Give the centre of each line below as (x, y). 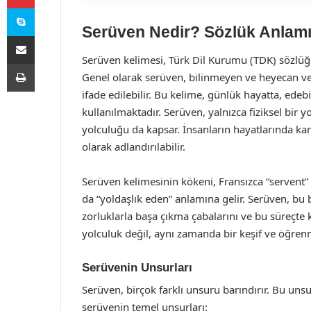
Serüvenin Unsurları (137, 267)
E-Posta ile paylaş (48, 35)
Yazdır (47, 63)
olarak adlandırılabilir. (134, 146)
